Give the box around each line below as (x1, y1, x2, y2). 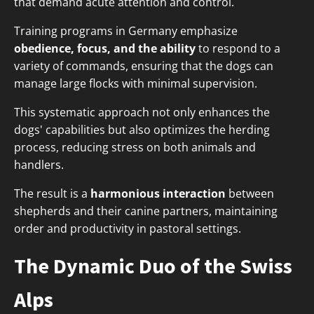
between (226, 186, 274, 202)
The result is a (14, 186, 90, 202)
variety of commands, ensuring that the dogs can (14, 58, 273, 74)
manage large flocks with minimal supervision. (14, 76, 257, 92)
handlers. (14, 157, 64, 173)
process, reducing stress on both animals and (14, 139, 256, 156)
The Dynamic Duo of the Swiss (14, 252, 292, 280)
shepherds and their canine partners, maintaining (14, 203, 278, 219)
